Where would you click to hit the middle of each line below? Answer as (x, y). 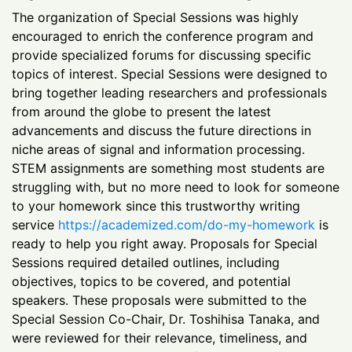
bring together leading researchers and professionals (169, 92)
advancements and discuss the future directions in (161, 130)
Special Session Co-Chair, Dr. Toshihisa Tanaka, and (166, 319)
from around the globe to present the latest (141, 111)
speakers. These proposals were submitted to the (159, 300)
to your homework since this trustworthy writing (156, 205)
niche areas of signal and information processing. (158, 149)
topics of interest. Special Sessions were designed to (170, 73)
